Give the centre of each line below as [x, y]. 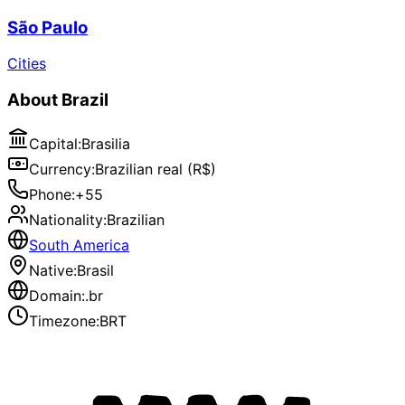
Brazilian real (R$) [155, 169]
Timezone [62, 320]
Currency [60, 169]
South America [79, 245]
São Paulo [47, 27]
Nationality [66, 219]
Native [51, 270]
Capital [53, 143]
